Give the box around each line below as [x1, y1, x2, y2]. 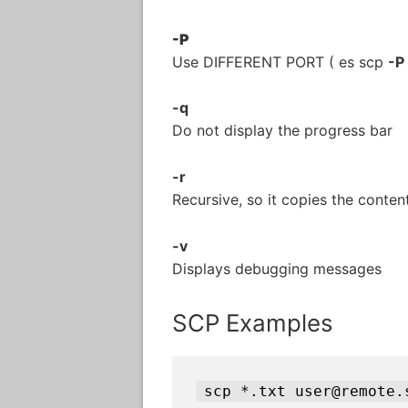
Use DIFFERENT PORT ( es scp [172, 52, 388, 71]
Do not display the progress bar [172, 121, 393, 140]
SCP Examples [172, 309, 333, 338]
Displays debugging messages [172, 260, 382, 279]
